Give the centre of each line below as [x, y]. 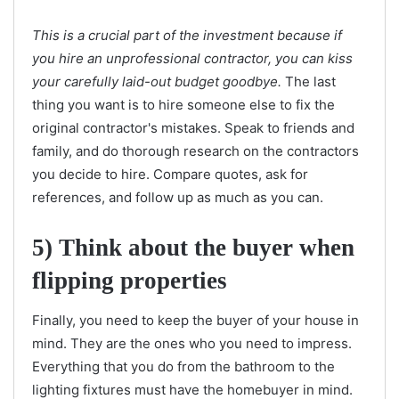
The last [309, 81]
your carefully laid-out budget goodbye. [157, 81]
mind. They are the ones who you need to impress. [192, 344]
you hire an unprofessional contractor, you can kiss [192, 58]
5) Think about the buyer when [193, 247]
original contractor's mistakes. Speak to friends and [193, 127]
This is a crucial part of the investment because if [187, 35]
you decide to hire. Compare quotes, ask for [170, 174]
